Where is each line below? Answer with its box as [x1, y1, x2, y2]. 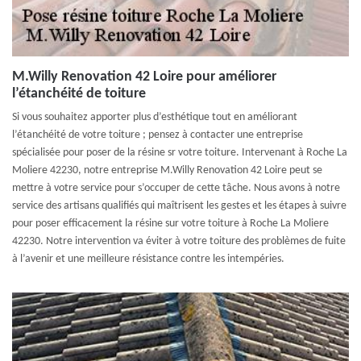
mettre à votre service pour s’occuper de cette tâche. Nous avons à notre [12, 182, 340, 194]
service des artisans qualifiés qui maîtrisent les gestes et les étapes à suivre [12, 200, 346, 212]
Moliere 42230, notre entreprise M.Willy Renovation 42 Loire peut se [12, 164, 322, 176]
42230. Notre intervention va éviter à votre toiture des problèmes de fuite [12, 235, 346, 247]
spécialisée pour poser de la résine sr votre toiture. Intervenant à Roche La [12, 147, 347, 159]
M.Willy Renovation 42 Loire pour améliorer [12, 69, 276, 85]
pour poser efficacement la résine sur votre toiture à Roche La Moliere [12, 218, 329, 230]
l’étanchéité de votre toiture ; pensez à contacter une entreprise [12, 129, 303, 141]
